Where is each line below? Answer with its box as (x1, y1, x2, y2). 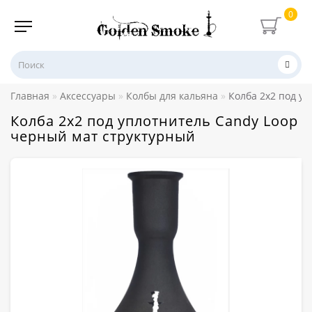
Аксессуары (60, 88, 116, 102)
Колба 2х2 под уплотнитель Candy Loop (10, 111, 298, 130)
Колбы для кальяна (126, 88, 218, 102)
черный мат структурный (10, 126, 196, 146)
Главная (10, 88, 49, 102)
